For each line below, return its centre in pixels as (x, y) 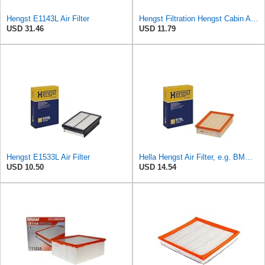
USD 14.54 (158, 167)
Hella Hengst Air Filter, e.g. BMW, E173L (249, 157)
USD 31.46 (25, 29)
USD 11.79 (157, 29)
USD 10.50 (25, 167)
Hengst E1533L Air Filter (48, 157)
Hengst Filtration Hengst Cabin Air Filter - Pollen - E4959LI (255, 19)
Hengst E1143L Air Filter (48, 19)
